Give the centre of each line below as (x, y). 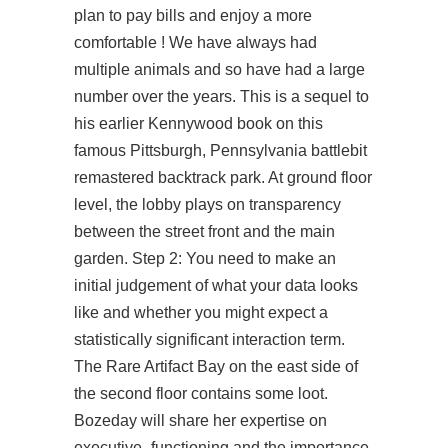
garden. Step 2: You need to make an (205, 258)
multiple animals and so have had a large (219, 69)
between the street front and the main (204, 231)
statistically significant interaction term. (209, 339)
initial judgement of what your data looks (216, 285)
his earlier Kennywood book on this (198, 123)
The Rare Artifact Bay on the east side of (216, 366)
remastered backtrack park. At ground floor (223, 177)
